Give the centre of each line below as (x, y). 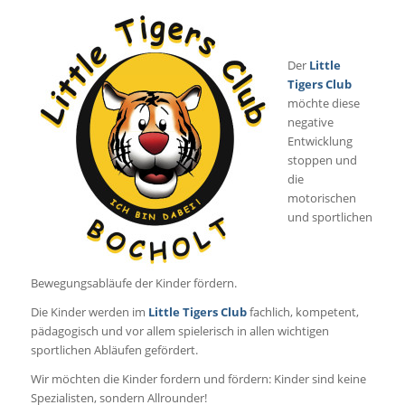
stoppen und (322, 160)
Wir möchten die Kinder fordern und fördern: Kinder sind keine (198, 379)
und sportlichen (330, 217)
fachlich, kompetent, (302, 312)
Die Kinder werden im (89, 312)
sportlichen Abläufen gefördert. (114, 350)
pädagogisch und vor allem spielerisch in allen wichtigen (179, 331)
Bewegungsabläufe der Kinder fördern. (133, 283)
